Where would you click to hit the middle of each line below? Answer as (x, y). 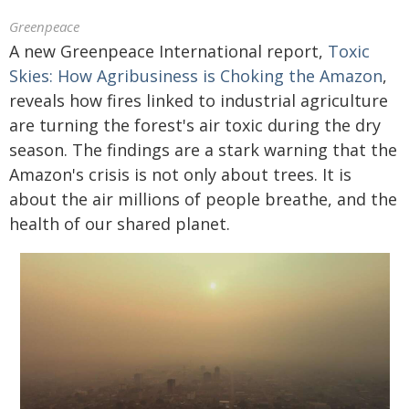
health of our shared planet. (120, 224)
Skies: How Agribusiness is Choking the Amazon (196, 76)
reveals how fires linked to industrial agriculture (199, 100)
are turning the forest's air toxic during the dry (195, 125)
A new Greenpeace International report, (168, 51)
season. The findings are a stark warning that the (203, 150)
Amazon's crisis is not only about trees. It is (180, 174)
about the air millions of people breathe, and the (203, 199)
